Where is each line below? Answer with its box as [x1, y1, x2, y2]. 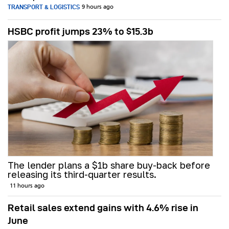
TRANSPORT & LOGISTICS [8, 4, 80, 11]
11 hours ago [10, 183, 44, 190]
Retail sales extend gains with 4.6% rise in [8, 202, 198, 214]
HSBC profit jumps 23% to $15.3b [8, 26, 153, 37]
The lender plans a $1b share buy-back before [8, 159, 210, 171]
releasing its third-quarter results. [8, 169, 156, 180]
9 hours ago [82, 4, 113, 11]
